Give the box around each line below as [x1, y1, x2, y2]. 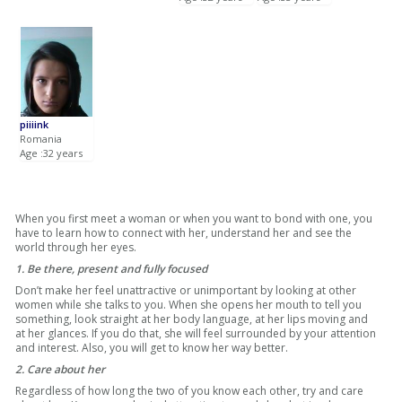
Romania [20, 131, 63, 145]
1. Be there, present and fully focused [15, 260, 208, 276]
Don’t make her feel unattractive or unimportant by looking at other [15, 282, 357, 298]
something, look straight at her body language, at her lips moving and [15, 310, 369, 327]
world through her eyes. [15, 239, 137, 255]
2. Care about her [15, 361, 106, 377]
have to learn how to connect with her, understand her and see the [15, 224, 353, 240]
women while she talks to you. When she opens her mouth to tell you [15, 296, 363, 312]
